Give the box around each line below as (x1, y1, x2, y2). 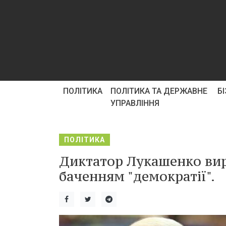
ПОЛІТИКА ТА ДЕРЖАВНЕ (110, 86, 207, 96)
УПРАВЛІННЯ (110, 98, 159, 108)
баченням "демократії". (59, 167, 215, 185)
